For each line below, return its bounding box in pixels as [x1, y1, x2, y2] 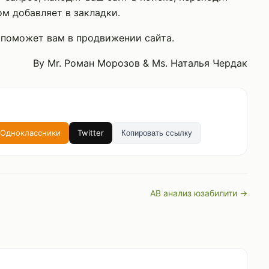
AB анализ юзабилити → [150, 188, 247, 198]
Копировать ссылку [121, 128, 192, 138]
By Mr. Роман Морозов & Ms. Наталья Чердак [33, 57, 247, 69]
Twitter [77, 128, 104, 138]
